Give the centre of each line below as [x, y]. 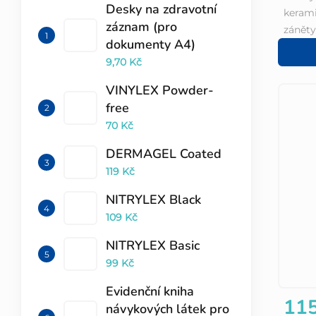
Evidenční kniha [150, 291]
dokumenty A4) [151, 44]
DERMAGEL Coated [164, 153]
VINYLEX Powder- [160, 90]
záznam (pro [141, 26]
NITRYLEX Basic [153, 245]
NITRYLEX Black [153, 199]
